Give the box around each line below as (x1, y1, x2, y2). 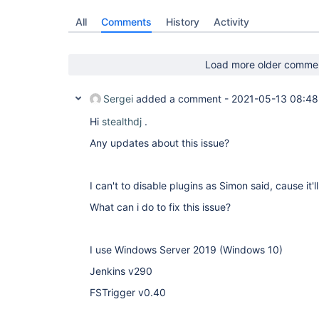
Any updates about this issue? (90, 137, 229, 149)
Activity (214, 16, 249, 28)
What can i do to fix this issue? (90, 201, 231, 213)
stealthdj (102, 115, 142, 127)
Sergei (103, 93, 133, 105)
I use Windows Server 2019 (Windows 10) (90, 244, 283, 256)
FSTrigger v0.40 (90, 286, 166, 298)
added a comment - (133, 93, 231, 105)
